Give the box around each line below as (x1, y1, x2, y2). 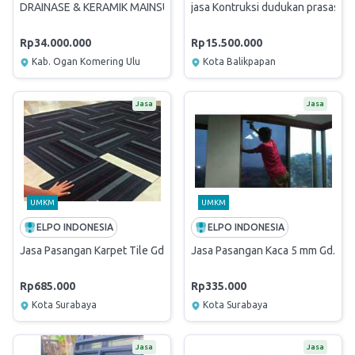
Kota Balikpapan (203, 56, 276, 67)
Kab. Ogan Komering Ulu (32, 56, 140, 67)
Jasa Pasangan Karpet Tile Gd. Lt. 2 (20, 244, 189, 257)
